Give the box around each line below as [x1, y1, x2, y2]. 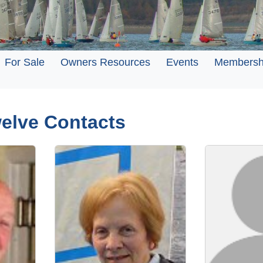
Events [166, 56, 198, 68]
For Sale [5, 56, 45, 68]
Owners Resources [60, 56, 150, 68]
